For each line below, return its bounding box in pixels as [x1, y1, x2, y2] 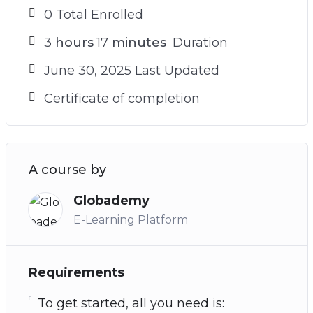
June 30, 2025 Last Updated [43, 63, 219, 78]
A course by [28, 162, 106, 177]
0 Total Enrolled [43, 7, 143, 22]
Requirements [28, 265, 124, 280]
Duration [168, 35, 228, 50]
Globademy [73, 193, 150, 208]
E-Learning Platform [73, 213, 188, 226]
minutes [108, 35, 166, 50]
